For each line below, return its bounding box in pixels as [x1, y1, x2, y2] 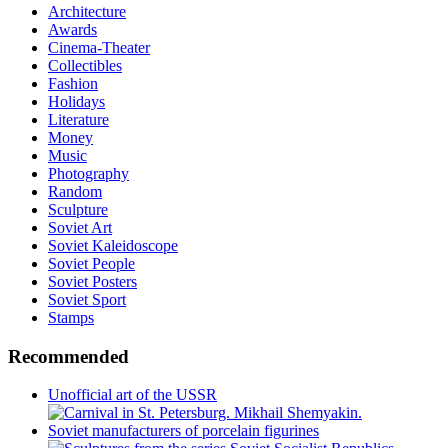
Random [48, 182, 102, 200]
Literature [48, 110, 109, 128]
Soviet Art [48, 218, 112, 236]
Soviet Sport [48, 290, 126, 308]
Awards [48, 20, 97, 38]
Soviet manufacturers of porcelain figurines [48, 422, 319, 440]
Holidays [48, 92, 105, 110]
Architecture [48, 2, 126, 20]
